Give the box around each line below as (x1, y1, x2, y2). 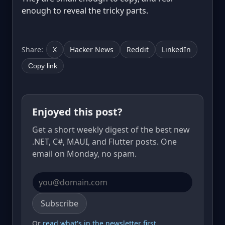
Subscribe (41, 197, 78, 209)
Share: (22, 44, 43, 54)
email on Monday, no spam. (32, 148, 137, 159)
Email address (32, 192, 85, 204)
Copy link (28, 61, 57, 70)
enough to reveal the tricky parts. (22, 5, 148, 16)
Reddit (127, 44, 149, 54)
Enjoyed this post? (32, 104, 123, 119)
